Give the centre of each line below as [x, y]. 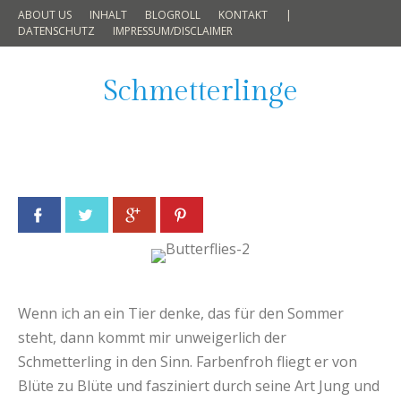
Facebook [78, 215]
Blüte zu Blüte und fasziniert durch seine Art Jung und [199, 385]
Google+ [170, 215]
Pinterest [219, 215]
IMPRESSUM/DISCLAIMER [173, 31]
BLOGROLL [173, 15]
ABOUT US [45, 15]
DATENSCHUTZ [56, 31]
